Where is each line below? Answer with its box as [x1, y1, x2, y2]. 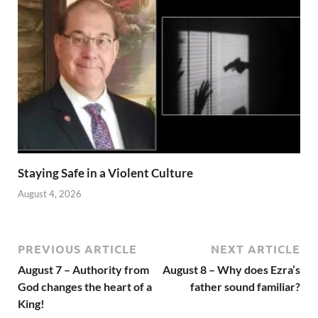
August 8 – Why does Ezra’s [163, 262, 300, 276]
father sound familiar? [190, 279, 300, 293]
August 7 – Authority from [18, 262, 149, 276]
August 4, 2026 [18, 187, 82, 199]
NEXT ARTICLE [211, 241, 300, 256]
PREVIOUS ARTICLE [18, 241, 137, 256]
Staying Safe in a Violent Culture [18, 165, 193, 181]
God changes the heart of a [18, 279, 152, 293]
